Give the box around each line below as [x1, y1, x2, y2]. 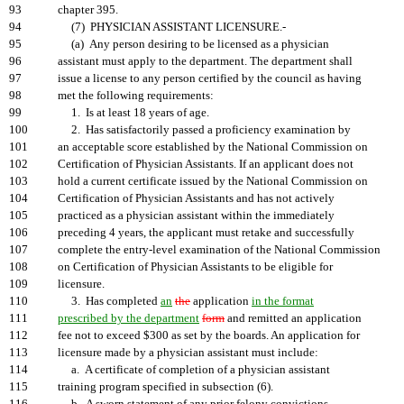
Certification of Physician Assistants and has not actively [58, 192, 335, 205]
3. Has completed [58, 295, 161, 308]
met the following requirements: [58, 89, 214, 102]
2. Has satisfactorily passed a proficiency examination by [58, 124, 351, 136]
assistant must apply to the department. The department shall [58, 55, 353, 68]
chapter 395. [58, 4, 118, 16]
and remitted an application [225, 312, 362, 325]
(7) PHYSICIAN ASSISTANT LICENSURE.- [58, 21, 286, 33]
